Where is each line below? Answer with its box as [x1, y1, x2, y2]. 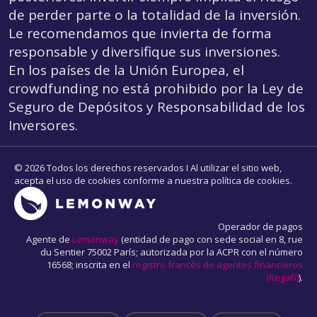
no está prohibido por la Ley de [98, 79, 304, 98]
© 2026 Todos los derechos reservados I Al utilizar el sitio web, [14, 161, 282, 174]
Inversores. [8, 116, 78, 134]
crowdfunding [8, 79, 98, 98]
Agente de [26, 233, 72, 246]
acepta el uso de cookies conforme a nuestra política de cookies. [14, 174, 292, 187]
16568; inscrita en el [47, 258, 132, 271]
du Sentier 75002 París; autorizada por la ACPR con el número [40, 246, 303, 258]
